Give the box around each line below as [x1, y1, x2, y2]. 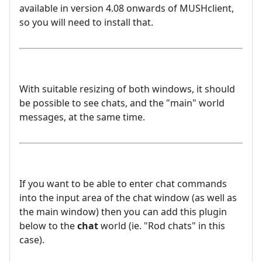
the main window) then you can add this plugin [19, 205, 227, 219]
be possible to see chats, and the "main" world [19, 96, 225, 110]
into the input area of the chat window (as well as [19, 191, 237, 205]
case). [19, 233, 44, 247]
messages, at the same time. [19, 111, 145, 124]
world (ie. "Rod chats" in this [98, 219, 225, 233]
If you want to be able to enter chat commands [19, 177, 227, 191]
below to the [19, 219, 77, 233]
